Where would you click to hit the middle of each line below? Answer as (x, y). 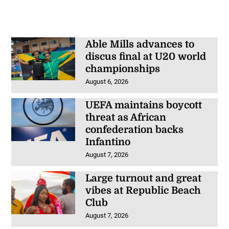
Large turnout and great (143, 179)
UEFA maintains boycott (143, 106)
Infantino (108, 142)
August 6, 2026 (107, 82)
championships (122, 69)
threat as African (125, 118)
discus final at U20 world (145, 57)
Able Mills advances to (140, 45)
